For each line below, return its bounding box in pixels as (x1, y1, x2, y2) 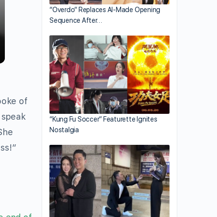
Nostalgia (49, 125, 79, 134)
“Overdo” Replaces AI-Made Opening (49, 5, 161, 14)
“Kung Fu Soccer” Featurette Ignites (49, 115, 157, 123)
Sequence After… (49, 16, 102, 24)
